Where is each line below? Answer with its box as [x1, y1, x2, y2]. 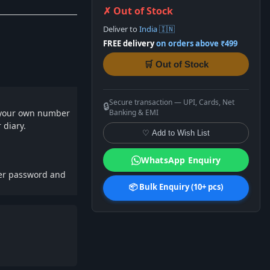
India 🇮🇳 [139, 24, 175, 34]
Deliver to [103, 24, 139, 34]
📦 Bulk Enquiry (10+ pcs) [129, 181, 223, 192]
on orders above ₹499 [156, 38, 237, 49]
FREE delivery [103, 38, 154, 49]
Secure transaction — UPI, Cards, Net [109, 97, 234, 107]
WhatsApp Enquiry [140, 154, 221, 166]
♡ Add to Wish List [142, 128, 210, 137]
